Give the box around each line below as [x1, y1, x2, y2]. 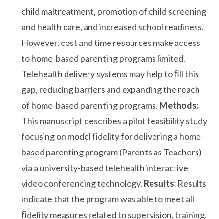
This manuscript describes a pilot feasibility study [22, 115, 207, 126]
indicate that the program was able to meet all [22, 193, 194, 204]
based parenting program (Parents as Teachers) [22, 146, 202, 157]
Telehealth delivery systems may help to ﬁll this [22, 68, 199, 79]
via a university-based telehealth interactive [22, 162, 188, 173]
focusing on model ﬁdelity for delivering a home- [22, 131, 204, 142]
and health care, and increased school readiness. [22, 21, 204, 32]
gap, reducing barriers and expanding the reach [22, 84, 200, 95]
